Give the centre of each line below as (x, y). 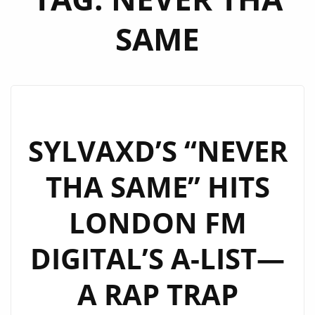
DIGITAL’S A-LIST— (157, 258)
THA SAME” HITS (157, 187)
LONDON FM (157, 223)
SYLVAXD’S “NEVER (157, 151)
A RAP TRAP (157, 294)
